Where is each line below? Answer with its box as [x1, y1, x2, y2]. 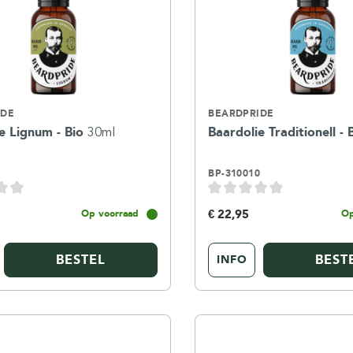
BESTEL [56, 251, 106, 267]
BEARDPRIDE [208, 108, 274, 119]
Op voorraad [81, 207, 139, 219]
